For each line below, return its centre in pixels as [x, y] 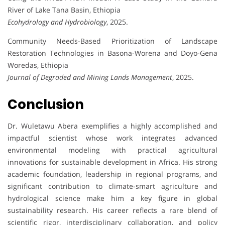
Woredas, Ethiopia [38, 65]
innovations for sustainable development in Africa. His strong [113, 162]
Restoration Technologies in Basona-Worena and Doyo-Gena [113, 53]
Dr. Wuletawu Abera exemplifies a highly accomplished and [113, 126]
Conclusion [46, 105]
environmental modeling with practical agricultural [113, 150]
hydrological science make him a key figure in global [113, 198]
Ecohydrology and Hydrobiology [57, 22]
